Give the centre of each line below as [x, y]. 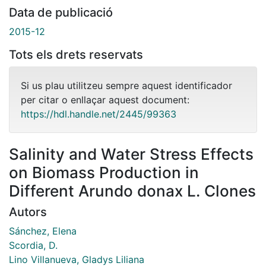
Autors [28, 212]
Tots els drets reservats [76, 54]
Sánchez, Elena [43, 231]
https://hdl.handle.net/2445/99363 [99, 114]
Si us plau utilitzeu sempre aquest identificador [126, 85]
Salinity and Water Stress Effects [131, 154]
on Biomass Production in [104, 172]
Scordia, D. [33, 245]
